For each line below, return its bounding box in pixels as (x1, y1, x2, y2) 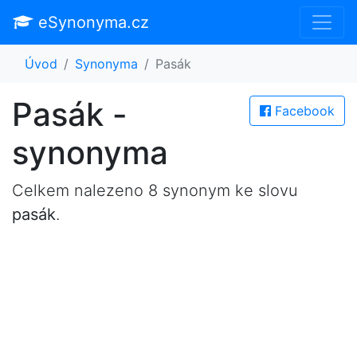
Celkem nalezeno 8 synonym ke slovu (12, 181, 298, 200)
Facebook (271, 103, 335, 119)
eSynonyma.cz (33, 13, 149, 32)
